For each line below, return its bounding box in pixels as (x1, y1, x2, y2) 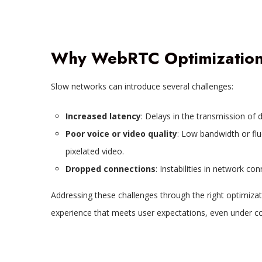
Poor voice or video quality (65, 128, 177, 140)
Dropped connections (65, 163, 156, 175)
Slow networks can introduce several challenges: (50, 81, 233, 92)
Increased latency (65, 111, 141, 122)
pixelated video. (65, 146, 124, 157)
